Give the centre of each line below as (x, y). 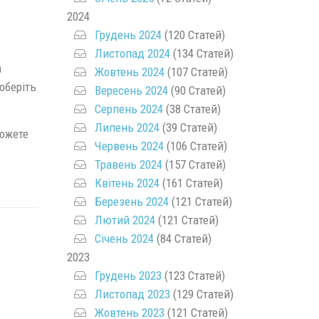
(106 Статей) (195, 146)
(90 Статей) (197, 90)
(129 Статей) (202, 294)
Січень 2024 (124, 238)
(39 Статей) (188, 127)
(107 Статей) (196, 72)
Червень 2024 (129, 146)
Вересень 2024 (131, 90)
